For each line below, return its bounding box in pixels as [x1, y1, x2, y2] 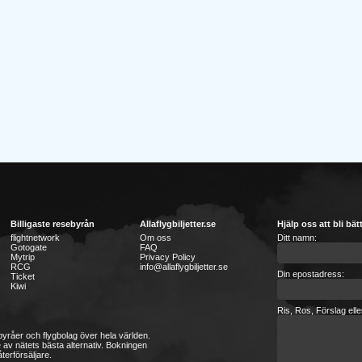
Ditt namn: [276, 233, 317, 242]
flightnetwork [10, 233, 60, 242]
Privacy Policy [139, 252, 196, 262]
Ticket [10, 271, 35, 281]
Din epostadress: [276, 269, 344, 279]
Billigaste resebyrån [10, 219, 95, 229]
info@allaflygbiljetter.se [139, 262, 228, 271]
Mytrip [10, 252, 35, 262]
